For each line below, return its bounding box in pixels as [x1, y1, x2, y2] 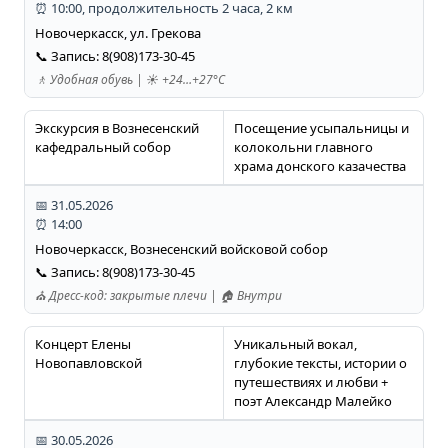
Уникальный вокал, [233, 335, 357, 354]
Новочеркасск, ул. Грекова [34, 24, 201, 43]
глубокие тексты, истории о [233, 354, 407, 373]
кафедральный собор [34, 138, 171, 157]
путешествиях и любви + [233, 373, 388, 392]
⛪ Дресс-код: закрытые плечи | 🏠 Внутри [34, 287, 282, 305]
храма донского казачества [233, 157, 406, 176]
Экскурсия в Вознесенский [34, 119, 199, 138]
